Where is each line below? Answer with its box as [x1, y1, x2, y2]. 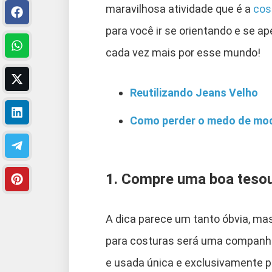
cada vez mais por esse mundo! [106, 46, 260, 59]
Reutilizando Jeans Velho [130, 86, 258, 99]
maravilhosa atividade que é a [106, 2, 253, 15]
